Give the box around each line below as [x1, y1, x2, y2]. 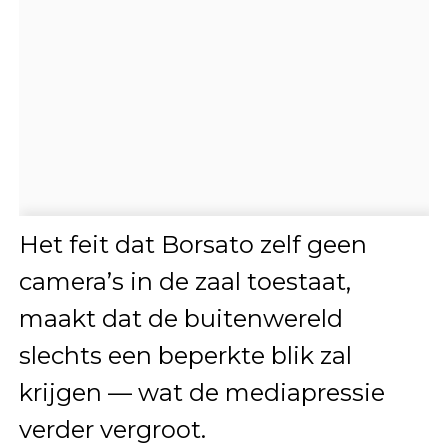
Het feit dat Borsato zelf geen [18, 230, 367, 260]
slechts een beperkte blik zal [18, 341, 352, 371]
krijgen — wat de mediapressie [18, 378, 385, 408]
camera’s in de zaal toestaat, [18, 267, 351, 297]
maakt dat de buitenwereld [18, 304, 343, 334]
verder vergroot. [18, 415, 206, 445]
